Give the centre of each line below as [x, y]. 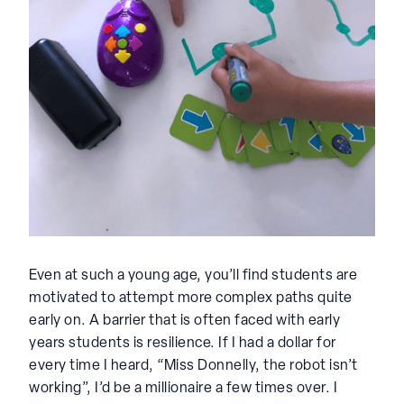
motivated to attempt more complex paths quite [191, 298]
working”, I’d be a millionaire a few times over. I [183, 388]
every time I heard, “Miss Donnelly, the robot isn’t [193, 366]
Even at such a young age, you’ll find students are [193, 275]
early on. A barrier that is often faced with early [184, 321]
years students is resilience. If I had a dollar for [183, 343]
